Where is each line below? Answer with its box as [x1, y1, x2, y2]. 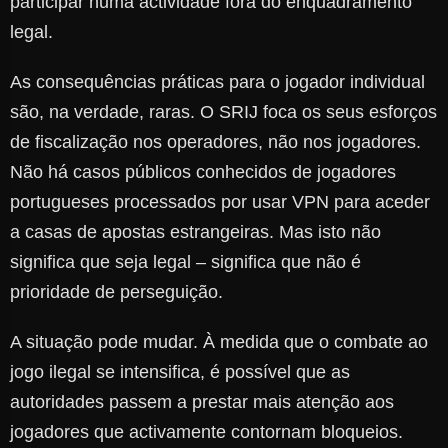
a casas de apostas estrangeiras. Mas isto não [10, 222, 381, 243]
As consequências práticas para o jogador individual [10, 72, 425, 93]
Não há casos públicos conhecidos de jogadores [10, 162, 396, 183]
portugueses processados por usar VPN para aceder [10, 192, 430, 213]
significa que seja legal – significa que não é [10, 252, 361, 273]
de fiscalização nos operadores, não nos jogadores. [10, 132, 421, 153]
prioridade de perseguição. [10, 282, 223, 303]
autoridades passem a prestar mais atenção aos [10, 392, 394, 413]
